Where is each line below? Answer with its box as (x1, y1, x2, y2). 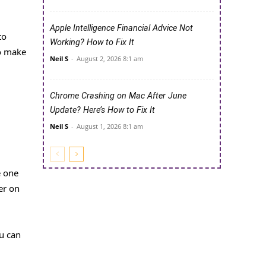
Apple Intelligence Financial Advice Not (50, 23, 193, 34)
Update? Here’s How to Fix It (50, 105, 155, 116)
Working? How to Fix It (50, 37, 134, 48)
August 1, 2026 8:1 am (77, 122, 143, 131)
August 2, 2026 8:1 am (77, 54, 143, 64)
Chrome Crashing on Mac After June (50, 91, 186, 102)
